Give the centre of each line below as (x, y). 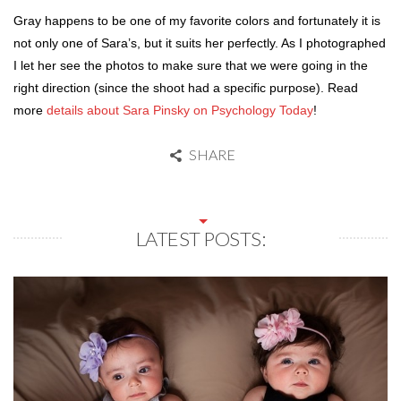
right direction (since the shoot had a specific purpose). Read (186, 87)
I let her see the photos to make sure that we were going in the (191, 65)
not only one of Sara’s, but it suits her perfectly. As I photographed (200, 43)
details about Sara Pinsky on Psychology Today (180, 110)
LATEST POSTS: (200, 238)
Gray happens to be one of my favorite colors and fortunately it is (197, 20)
